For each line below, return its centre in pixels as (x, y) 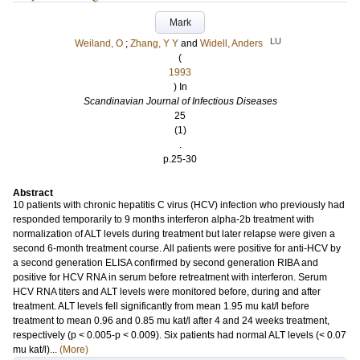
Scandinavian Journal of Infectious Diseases (180, 101)
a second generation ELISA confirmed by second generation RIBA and (166, 263)
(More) (74, 350)
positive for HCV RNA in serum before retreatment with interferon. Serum (170, 277)
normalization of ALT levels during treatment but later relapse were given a (174, 234)
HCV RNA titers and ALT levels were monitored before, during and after (167, 292)
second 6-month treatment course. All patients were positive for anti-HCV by (177, 248)
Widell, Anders (231, 43)
